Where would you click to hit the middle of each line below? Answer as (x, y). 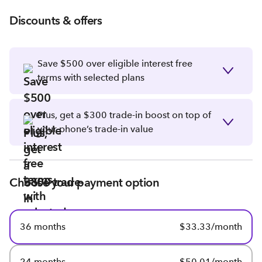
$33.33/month (211, 227)
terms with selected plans (91, 77)
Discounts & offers (56, 20)
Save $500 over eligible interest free (115, 63)
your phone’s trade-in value (95, 129)
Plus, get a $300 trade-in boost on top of (124, 115)
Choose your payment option (84, 182)
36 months (43, 227)
